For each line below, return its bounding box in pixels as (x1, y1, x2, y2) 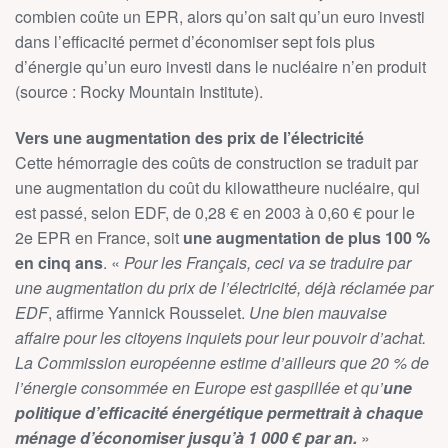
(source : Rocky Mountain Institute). (15, 80, 263, 103)
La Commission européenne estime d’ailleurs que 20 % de (15, 351, 429, 374)
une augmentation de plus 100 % (183, 226, 430, 249)
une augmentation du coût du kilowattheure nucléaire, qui (15, 176, 420, 199)
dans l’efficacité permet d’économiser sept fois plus (15, 30, 375, 53)
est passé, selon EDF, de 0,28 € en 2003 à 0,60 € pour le (15, 201, 415, 224)
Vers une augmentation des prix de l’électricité (15, 126, 364, 149)
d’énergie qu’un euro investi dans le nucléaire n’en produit (15, 55, 426, 78)
